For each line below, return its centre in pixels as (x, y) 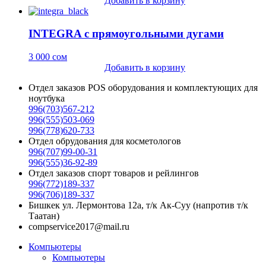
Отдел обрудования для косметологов (105, 141)
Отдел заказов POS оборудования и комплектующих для (143, 88)
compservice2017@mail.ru (79, 227)
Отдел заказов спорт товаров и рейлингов (114, 173)
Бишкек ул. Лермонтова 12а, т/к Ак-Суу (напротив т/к (138, 205)
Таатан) (44, 216)
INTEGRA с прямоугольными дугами (126, 34)
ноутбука (47, 99)
